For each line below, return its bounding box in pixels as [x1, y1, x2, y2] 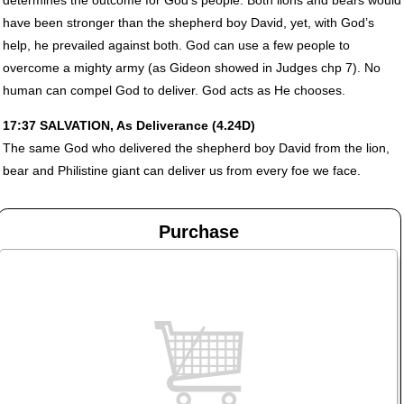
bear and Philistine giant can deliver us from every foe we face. [2, 162, 361, 178]
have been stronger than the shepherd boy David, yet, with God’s [2, 14, 374, 30]
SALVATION [39, 117, 110, 133]
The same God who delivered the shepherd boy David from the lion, [2, 140, 390, 155]
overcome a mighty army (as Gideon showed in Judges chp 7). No [2, 60, 381, 75]
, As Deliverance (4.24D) [109, 117, 255, 133]
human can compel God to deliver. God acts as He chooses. [2, 82, 345, 97]
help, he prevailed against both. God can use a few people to [2, 37, 350, 52]
